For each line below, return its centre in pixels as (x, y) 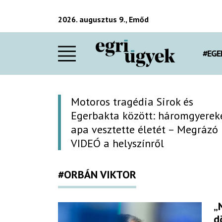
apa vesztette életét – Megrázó (144, 129)
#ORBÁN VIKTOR (97, 174)
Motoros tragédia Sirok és (132, 101)
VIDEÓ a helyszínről (117, 143)
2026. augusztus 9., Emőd (103, 19)
